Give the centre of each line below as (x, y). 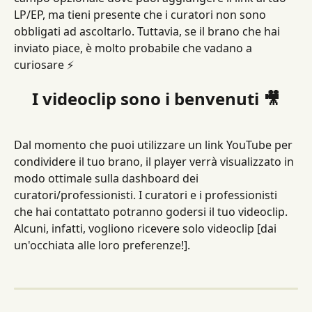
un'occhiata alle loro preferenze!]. (102, 245)
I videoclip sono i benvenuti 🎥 (156, 99)
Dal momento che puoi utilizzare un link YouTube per (155, 145)
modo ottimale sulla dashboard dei (108, 179)
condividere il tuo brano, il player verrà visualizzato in (155, 162)
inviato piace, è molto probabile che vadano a (134, 48)
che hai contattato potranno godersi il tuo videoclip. (152, 212)
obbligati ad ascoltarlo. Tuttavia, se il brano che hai (148, 31)
